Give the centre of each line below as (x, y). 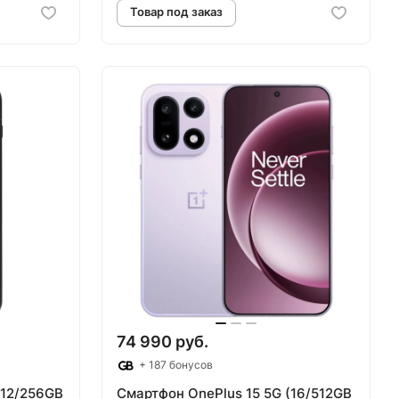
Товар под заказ (285, 147)
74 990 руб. (163, 341)
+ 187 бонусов (175, 364)
